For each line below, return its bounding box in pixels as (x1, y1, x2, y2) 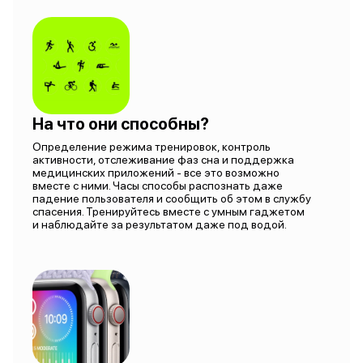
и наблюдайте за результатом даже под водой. (32, 218, 287, 231)
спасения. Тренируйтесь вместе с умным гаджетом (32, 205, 305, 218)
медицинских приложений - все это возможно (32, 166, 280, 179)
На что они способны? (32, 114, 209, 134)
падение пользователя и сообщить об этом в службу (32, 192, 311, 205)
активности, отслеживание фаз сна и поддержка (32, 153, 294, 166)
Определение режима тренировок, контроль (32, 140, 271, 153)
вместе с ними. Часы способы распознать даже (32, 179, 283, 192)
